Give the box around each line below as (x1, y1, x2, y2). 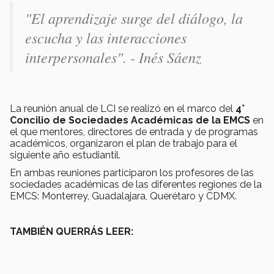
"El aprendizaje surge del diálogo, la (25, 7, 243, 28)
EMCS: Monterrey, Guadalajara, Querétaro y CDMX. (10, 190, 237, 202)
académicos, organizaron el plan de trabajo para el (10, 137, 237, 149)
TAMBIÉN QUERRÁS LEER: (10, 225, 133, 237)
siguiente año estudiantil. (10, 149, 120, 161)
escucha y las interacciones (25, 27, 187, 47)
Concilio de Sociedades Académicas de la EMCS (10, 114, 250, 126)
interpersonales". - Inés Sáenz (25, 46, 201, 67)
